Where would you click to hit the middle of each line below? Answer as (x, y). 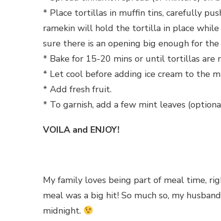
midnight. (63, 211)
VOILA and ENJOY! (81, 130)
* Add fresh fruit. (77, 90)
